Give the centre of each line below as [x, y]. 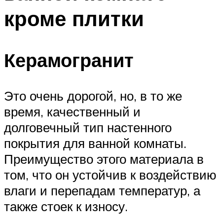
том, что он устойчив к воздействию [110, 175]
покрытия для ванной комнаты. [95, 143]
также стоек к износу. [66, 206]
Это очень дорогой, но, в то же [93, 96]
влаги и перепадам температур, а [102, 191]
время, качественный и [72, 112]
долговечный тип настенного [88, 128]
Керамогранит [69, 60]
